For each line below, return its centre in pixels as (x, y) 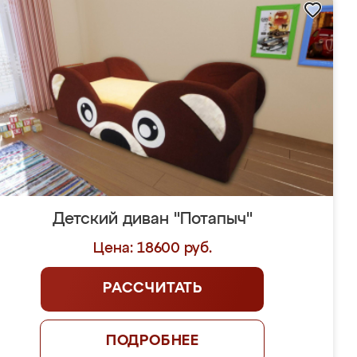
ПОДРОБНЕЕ (153, 341)
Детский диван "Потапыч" (152, 219)
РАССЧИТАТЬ (152, 288)
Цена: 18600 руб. (152, 249)
